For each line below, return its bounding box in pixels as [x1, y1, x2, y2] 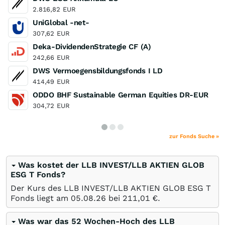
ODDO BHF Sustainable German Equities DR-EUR [33, 90, 209, 99]
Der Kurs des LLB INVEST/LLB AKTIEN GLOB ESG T [11, 183, 211, 193]
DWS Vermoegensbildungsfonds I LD [33, 66, 163, 75]
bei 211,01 [106, 193, 150, 203]
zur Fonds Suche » [169, 133, 219, 140]
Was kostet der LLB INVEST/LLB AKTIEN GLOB [18, 160, 204, 170]
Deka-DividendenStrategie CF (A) [33, 42, 151, 51]
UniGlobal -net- [33, 18, 89, 27]
